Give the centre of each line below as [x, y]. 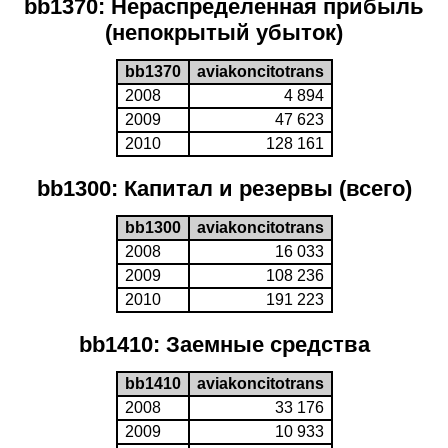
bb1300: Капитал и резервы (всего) [224, 188]
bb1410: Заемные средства [224, 344]
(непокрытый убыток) [224, 32]
